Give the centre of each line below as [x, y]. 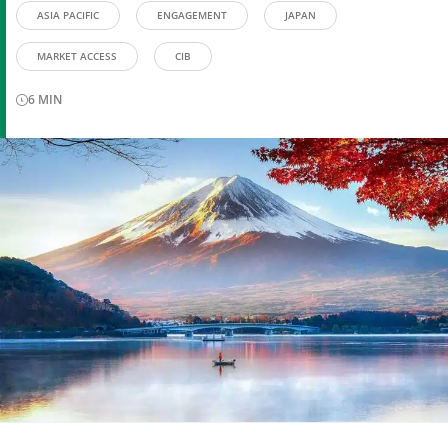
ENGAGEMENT [192, 15]
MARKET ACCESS [77, 56]
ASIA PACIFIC [68, 15]
